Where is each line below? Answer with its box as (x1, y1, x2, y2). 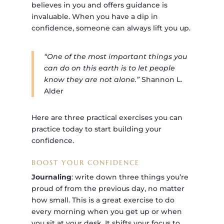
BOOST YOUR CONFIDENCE (31, 158, 139, 167)
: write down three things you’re (71, 172, 188, 182)
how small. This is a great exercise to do (31, 195, 174, 205)
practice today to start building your (31, 124, 161, 134)
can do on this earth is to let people (43, 63, 175, 73)
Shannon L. (139, 75, 182, 84)
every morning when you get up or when (31, 207, 182, 216)
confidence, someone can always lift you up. (31, 23, 190, 33)
